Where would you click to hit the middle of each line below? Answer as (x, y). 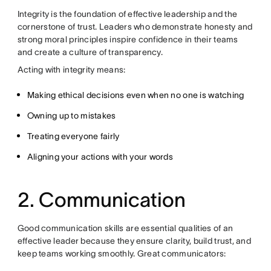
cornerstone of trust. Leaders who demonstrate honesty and (135, 27)
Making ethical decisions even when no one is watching (135, 95)
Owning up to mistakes (71, 116)
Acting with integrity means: (71, 70)
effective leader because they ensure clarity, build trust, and (134, 241)
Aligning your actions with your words (100, 157)
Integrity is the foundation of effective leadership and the (127, 14)
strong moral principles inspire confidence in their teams (128, 40)
